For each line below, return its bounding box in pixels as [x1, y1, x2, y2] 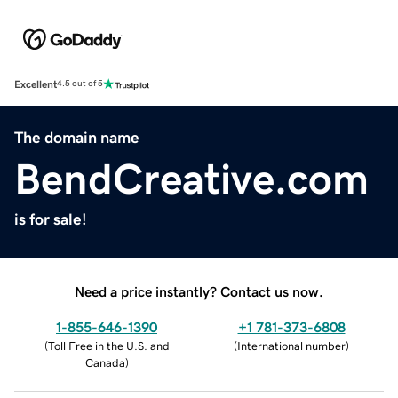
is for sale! [14, 211, 87, 227]
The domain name [14, 129, 139, 146]
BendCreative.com [14, 156, 369, 200]
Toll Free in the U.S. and [47, 339, 170, 352]
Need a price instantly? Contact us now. [75, 283, 323, 298]
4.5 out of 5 [57, 79, 103, 89]
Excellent [14, 78, 57, 90]
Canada [84, 356, 125, 369]
